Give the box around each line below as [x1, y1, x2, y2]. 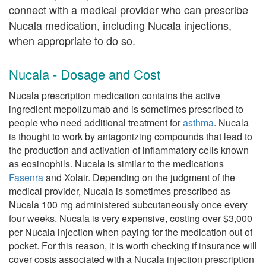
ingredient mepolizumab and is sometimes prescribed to [9, 102, 243, 116]
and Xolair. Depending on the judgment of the [43, 170, 235, 184]
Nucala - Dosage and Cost [9, 65, 160, 83]
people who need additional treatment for [9, 116, 183, 129]
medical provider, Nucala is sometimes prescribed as [9, 184, 230, 198]
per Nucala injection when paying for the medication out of [9, 225, 252, 239]
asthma [183, 116, 214, 129]
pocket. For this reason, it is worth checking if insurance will [9, 239, 257, 252]
